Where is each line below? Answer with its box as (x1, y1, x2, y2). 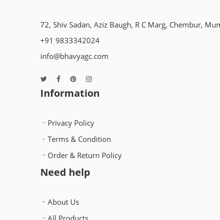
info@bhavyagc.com (40, 52, 109, 61)
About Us (48, 197, 79, 207)
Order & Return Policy (48, 151, 122, 161)
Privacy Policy (48, 118, 94, 128)
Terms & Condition (48, 135, 111, 144)
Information (40, 86, 100, 100)
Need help (40, 165, 90, 179)
